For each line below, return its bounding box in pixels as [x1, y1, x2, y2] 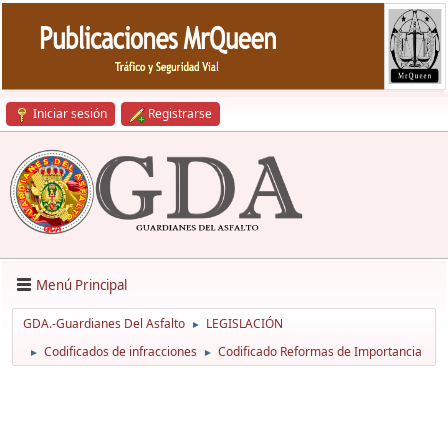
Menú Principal [36, 275, 127, 294]
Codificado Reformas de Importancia [218, 343, 422, 361]
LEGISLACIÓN [206, 315, 283, 333]
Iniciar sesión [33, 105, 107, 122]
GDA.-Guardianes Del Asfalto [23, 315, 185, 333]
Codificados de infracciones [44, 343, 197, 361]
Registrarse [148, 105, 212, 122]
